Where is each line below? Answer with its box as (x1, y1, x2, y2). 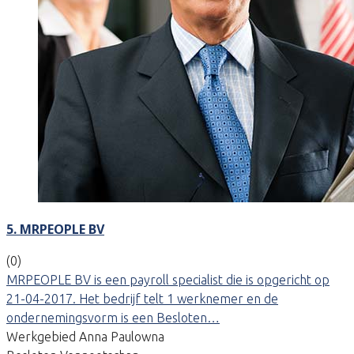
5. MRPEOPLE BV (6, 220, 104, 238)
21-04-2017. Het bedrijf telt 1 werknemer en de (6, 291, 278, 306)
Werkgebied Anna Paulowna (6, 329, 164, 344)
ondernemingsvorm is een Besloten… (6, 310, 220, 325)
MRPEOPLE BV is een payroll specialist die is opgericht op (6, 272, 330, 287)
